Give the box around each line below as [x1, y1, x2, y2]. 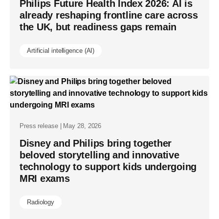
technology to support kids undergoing [20, 161, 197, 172]
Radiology [27, 198, 55, 206]
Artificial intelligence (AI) [27, 46, 95, 54]
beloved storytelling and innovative [20, 149, 179, 160]
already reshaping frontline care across [20, 9, 198, 21]
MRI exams [20, 173, 70, 184]
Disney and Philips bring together [20, 137, 172, 149]
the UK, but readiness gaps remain [20, 21, 177, 32]
